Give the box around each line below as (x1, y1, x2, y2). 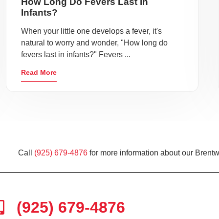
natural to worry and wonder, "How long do (21, 39, 168, 47)
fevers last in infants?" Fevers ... (21, 50, 131, 59)
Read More (21, 68, 57, 77)
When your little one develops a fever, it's (21, 27, 162, 36)
